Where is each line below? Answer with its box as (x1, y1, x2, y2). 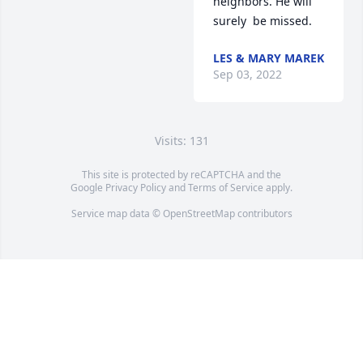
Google (70, 181, 105, 195)
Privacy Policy (105, 181, 166, 195)
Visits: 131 (154, 133, 209, 149)
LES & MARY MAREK (213, 50, 324, 66)
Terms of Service (188, 181, 263, 195)
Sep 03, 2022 (213, 66, 282, 83)
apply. (263, 181, 293, 195)
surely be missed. (213, 13, 312, 29)
